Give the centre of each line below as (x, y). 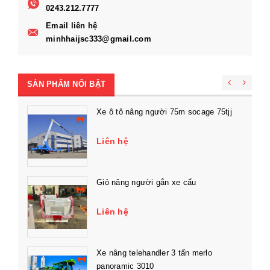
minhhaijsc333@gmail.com (99, 39)
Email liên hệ (72, 26)
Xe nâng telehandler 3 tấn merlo (154, 253)
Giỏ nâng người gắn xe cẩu (146, 183)
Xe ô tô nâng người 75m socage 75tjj (164, 112)
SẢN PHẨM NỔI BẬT (66, 84)
